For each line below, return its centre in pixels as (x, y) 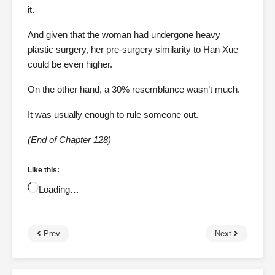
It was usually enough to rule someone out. (113, 115)
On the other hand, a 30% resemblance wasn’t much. (134, 90)
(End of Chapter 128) (69, 140)
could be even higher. (70, 64)
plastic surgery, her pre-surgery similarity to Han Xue (133, 50)
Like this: (44, 170)
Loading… (59, 190)
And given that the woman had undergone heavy (124, 35)
